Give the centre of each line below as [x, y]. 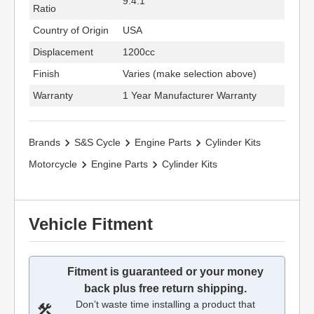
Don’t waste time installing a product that [165, 304]
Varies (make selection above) [190, 74]
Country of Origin [71, 30]
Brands [45, 142]
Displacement [63, 52]
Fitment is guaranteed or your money [165, 272]
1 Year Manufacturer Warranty [190, 95]
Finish [46, 74]
